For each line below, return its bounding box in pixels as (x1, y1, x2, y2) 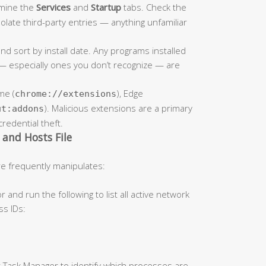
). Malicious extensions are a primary (44, 102, 192, 114)
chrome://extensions (15, 88, 116, 99)
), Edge (116, 87, 143, 99)
